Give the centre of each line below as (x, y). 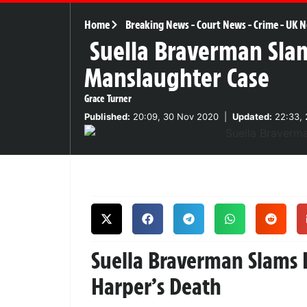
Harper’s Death (156, 286)
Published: (107, 116)
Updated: (252, 116)
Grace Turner (108, 98)
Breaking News (157, 24)
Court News (221, 24)
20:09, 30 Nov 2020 (174, 116)
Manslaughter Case (177, 78)
